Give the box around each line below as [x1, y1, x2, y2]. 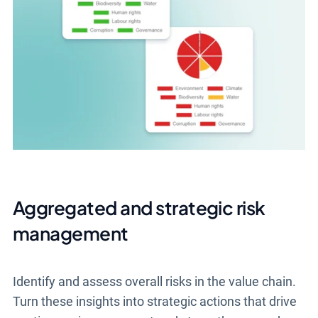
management [12, 221, 128, 246]
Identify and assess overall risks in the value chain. [12, 274, 296, 290]
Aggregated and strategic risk [12, 196, 265, 220]
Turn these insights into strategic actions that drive [12, 294, 297, 309]
